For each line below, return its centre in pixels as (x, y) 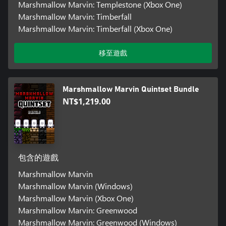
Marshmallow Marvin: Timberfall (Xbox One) (95, 29)
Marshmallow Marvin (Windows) (75, 186)
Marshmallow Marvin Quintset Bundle (131, 90)
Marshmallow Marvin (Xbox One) (76, 198)
